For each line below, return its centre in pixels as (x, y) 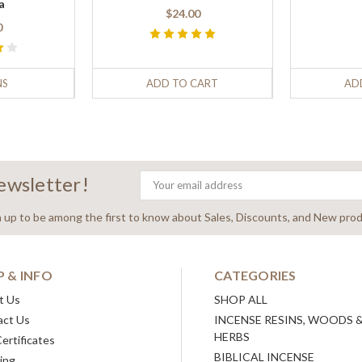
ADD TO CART (182, 84)
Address (159, 198)
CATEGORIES (255, 276)
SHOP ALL (241, 300)
